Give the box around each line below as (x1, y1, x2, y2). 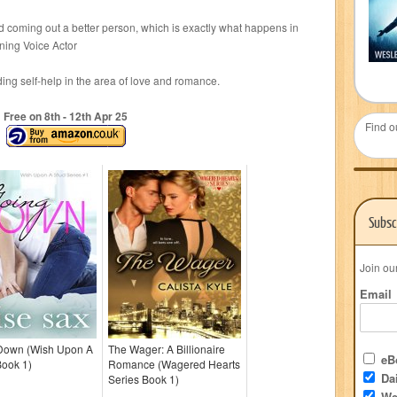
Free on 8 (4, 108, 51, 124)
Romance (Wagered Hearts (108, 356, 240, 371)
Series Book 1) (108, 371, 179, 386)
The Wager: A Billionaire (108, 341, 225, 356)
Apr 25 (91, 108, 128, 124)
